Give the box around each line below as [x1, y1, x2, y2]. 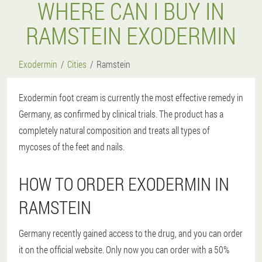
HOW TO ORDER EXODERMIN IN [19, 173, 229, 195]
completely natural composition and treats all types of [19, 124, 210, 136]
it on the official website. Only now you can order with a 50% [19, 243, 229, 256]
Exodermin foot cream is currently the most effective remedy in [19, 91, 243, 104]
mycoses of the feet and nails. [19, 140, 125, 153]
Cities [67, 58, 87, 70]
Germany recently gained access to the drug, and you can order [19, 227, 243, 239]
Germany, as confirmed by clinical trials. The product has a [19, 108, 223, 120]
